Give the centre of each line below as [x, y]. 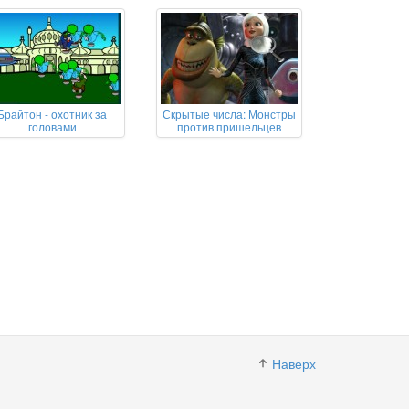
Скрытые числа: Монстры [229, 114]
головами [52, 127]
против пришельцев [229, 127]
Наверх [294, 364]
